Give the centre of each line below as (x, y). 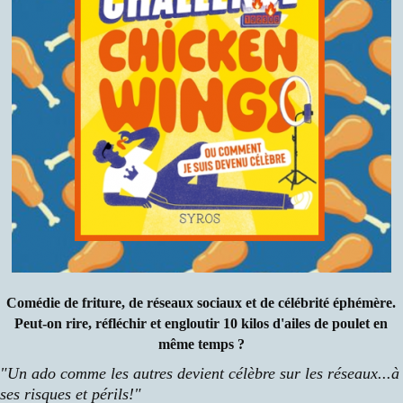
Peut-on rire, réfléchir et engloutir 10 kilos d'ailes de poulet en (201, 324)
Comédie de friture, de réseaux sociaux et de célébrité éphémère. (201, 303)
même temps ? (201, 345)
